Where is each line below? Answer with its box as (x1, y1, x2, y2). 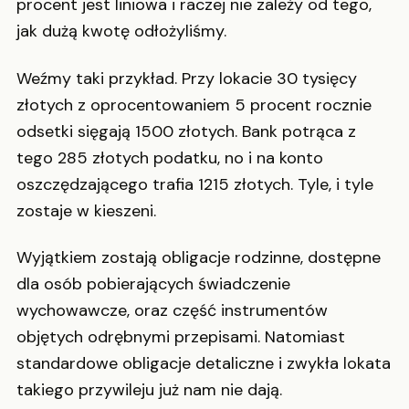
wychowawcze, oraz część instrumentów (16, 299, 328, 322)
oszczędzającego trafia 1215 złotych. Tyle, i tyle (16, 173, 373, 195)
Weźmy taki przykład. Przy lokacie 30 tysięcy (16, 67, 357, 89)
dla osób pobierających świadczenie (16, 273, 290, 296)
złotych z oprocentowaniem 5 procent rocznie (16, 93, 372, 116)
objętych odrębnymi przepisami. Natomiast (16, 326, 345, 349)
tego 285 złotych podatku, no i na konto (16, 146, 323, 169)
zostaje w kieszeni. (16, 199, 156, 222)
